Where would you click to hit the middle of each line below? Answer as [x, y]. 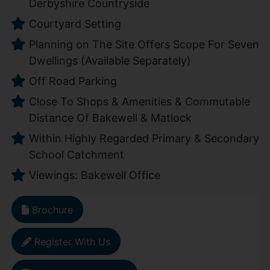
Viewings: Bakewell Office [94, 175]
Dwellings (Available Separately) [110, 60]
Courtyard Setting [75, 24]
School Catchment [76, 154]
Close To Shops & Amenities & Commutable [139, 101]
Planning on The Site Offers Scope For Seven [144, 44]
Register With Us [72, 241]
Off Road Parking [73, 81]
